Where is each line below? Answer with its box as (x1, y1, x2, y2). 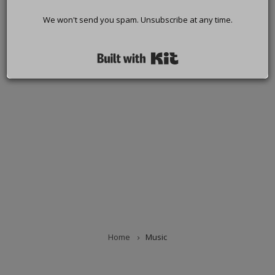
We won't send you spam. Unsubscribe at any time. (42, 14, 233, 25)
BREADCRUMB (9, 242, 173, 268)
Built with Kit (178, 48, 231, 61)
